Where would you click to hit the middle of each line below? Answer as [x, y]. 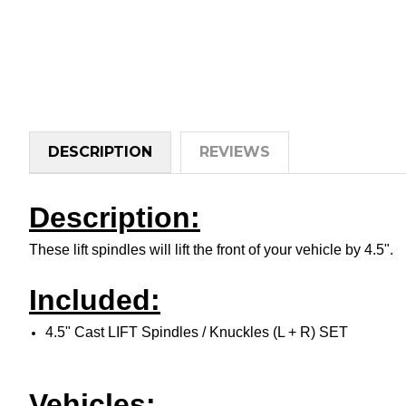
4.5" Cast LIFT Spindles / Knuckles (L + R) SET [197, 332]
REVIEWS [235, 151]
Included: [95, 300]
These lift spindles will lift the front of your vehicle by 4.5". [215, 249]
